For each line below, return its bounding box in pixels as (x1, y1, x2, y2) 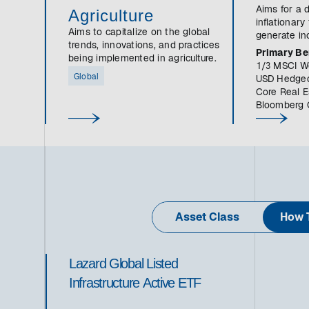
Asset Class (175, 212, 239, 224)
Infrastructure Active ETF (69, 275, 201, 290)
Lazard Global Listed (69, 256, 178, 271)
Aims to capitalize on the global (68, 28, 210, 38)
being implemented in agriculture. (68, 54, 217, 64)
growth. (255, 45, 290, 54)
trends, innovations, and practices (68, 41, 220, 51)
